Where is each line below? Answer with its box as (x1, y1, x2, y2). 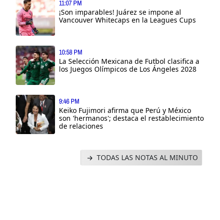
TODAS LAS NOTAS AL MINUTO (95, 152, 198, 162)
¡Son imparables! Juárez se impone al (59, 7, 181, 17)
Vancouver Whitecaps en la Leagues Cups (59, 15, 196, 25)
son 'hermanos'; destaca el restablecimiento (59, 113, 204, 123)
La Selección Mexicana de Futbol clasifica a (59, 56, 199, 66)
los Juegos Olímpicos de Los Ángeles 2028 (59, 64, 196, 74)
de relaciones (59, 121, 103, 131)
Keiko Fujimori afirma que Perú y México (59, 105, 191, 115)
